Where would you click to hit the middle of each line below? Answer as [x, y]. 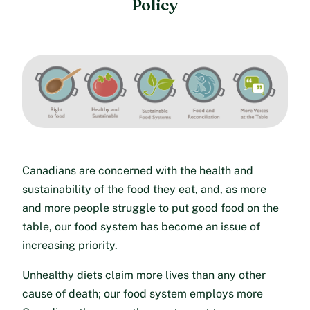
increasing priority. [70, 246]
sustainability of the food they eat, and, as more [144, 190]
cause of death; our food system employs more [143, 294]
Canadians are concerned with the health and [138, 171]
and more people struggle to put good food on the [151, 208]
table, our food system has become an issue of [141, 227]
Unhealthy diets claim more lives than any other [144, 275]
